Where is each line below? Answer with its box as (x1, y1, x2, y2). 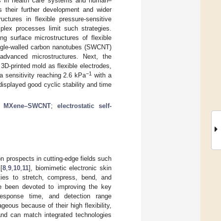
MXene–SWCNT (3, 102, 51, 110)
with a (92, 71, 111, 79)
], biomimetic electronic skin (28, 164, 111, 172)
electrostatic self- (57, 102, 112, 110)
